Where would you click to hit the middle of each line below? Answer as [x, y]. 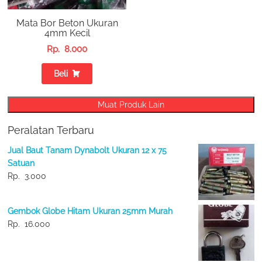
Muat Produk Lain [131, 105]
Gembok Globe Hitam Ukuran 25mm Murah [90, 211]
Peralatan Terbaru [51, 130]
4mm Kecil [67, 33]
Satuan [21, 163]
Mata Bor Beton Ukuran [67, 23]
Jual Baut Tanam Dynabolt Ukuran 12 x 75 [87, 151]
